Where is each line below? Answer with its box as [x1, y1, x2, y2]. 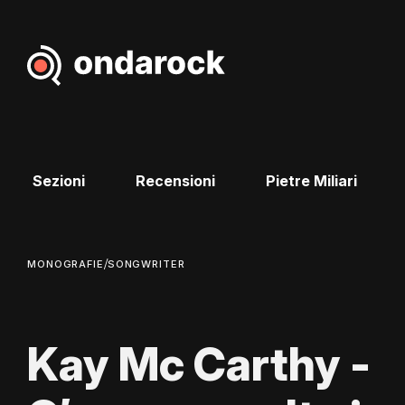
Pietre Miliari [265, 172, 357, 191]
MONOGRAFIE [27, 258, 104, 271]
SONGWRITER [107, 258, 185, 271]
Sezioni [32, 172, 85, 191]
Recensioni [135, 172, 215, 191]
